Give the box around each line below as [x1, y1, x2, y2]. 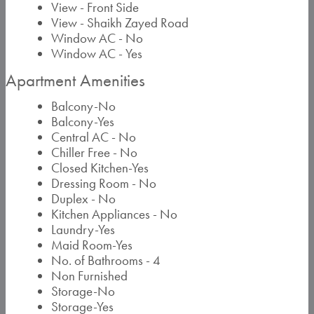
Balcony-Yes [51, 113, 114, 130]
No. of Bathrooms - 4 [51, 252, 161, 269]
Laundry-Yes [51, 221, 115, 238]
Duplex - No [51, 190, 116, 207]
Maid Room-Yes [51, 236, 132, 254]
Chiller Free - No [51, 144, 137, 161]
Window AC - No [51, 29, 143, 47]
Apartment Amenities [6, 69, 145, 91]
